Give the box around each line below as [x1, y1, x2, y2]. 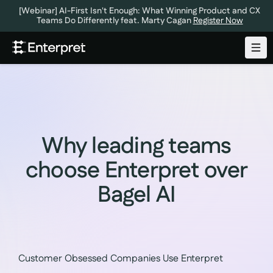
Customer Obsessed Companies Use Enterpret [18, 252, 223, 266]
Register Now [193, 15, 243, 27]
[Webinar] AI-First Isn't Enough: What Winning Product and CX [19, 5, 260, 17]
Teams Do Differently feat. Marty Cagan [36, 15, 191, 27]
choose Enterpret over [25, 155, 248, 186]
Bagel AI [97, 179, 175, 211]
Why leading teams [41, 130, 232, 162]
